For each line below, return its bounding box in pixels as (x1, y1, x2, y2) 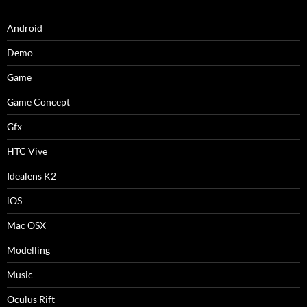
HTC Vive (7, 145, 47, 157)
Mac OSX (7, 219, 46, 231)
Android (7, 21, 42, 34)
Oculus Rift (7, 293, 55, 305)
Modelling (7, 243, 50, 256)
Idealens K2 (7, 169, 56, 182)
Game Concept (7, 95, 70, 108)
